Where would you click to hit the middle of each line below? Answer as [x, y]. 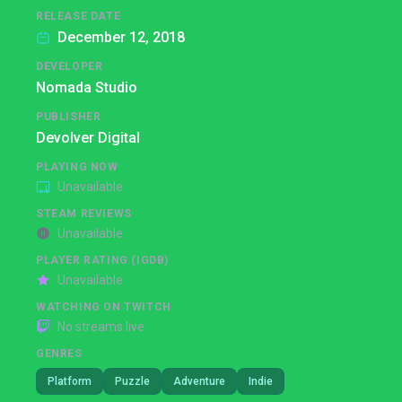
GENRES [59, 354]
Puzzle [132, 381]
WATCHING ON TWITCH [104, 307]
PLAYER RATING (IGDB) [102, 260]
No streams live [101, 327]
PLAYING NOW [77, 167]
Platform [70, 381]
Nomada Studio [87, 87]
